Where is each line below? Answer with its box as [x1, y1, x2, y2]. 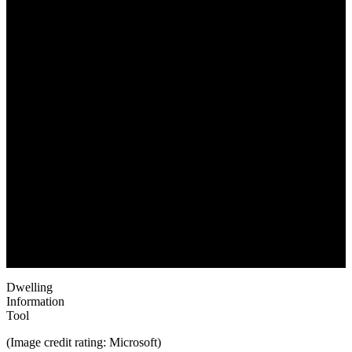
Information [6, 295, 64, 308]
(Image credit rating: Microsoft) [6, 335, 161, 349]
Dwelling [6, 280, 53, 294]
